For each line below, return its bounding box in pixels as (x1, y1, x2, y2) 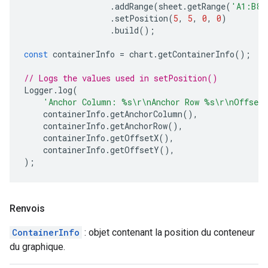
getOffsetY (110, 144, 159, 156)
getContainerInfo (158, 48, 234, 60)
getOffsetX (110, 132, 159, 144)
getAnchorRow (110, 120, 167, 132)
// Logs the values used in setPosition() (24, 72, 218, 84)
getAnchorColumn (110, 108, 182, 120)
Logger (24, 84, 53, 96)
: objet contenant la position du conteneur (82, 227, 255, 238)
